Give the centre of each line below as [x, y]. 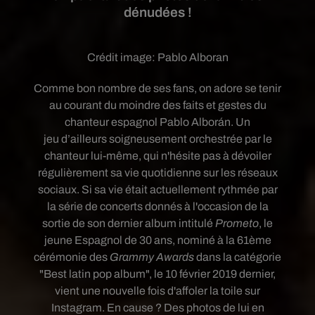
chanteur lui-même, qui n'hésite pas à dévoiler [157, 156]
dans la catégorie [238, 257]
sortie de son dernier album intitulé [129, 223]
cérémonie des [72, 257]
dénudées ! [157, 12]
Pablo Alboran [193, 57]
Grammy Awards [152, 257]
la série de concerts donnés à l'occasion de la [157, 206]
